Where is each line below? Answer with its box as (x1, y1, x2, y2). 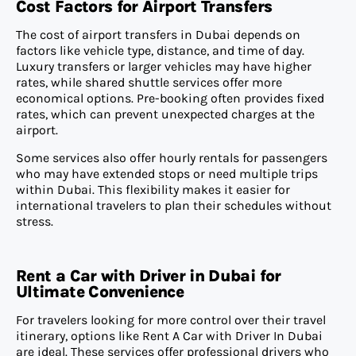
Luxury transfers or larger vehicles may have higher (16, 59, 311, 75)
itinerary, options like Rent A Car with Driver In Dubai (16, 328, 323, 344)
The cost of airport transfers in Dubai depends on (16, 27, 300, 43)
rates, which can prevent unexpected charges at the (16, 106, 315, 122)
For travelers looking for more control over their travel (16, 312, 326, 328)
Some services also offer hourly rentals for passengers (16, 149, 327, 165)
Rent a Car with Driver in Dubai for (16, 266, 281, 286)
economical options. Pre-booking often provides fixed (16, 91, 324, 106)
